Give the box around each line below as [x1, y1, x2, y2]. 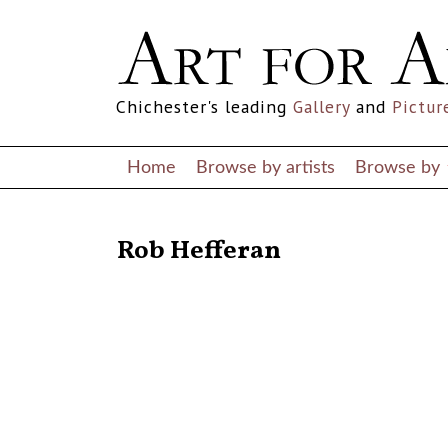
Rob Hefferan [117, 234, 281, 270]
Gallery [293, 95, 350, 118]
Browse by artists [196, 158, 335, 176]
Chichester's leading [116, 95, 293, 118]
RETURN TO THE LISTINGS [117, 221, 263, 235]
